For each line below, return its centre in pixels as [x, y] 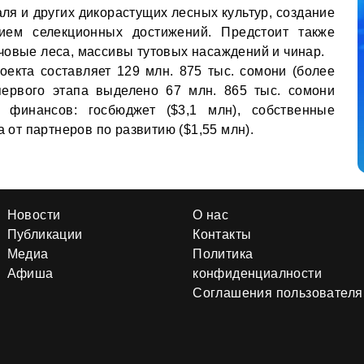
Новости [34, 214]
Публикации [45, 234]
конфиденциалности [257, 273]
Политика [223, 253]
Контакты [222, 234]
